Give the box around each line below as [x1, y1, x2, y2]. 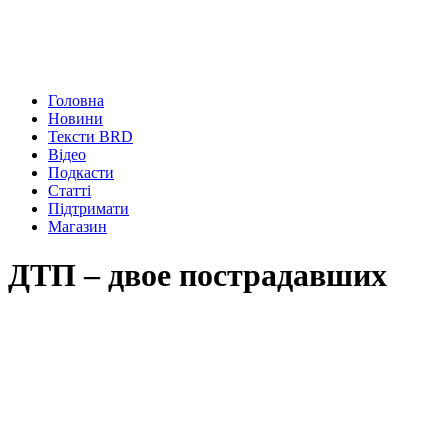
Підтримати [48, 200, 129, 217]
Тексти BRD [48, 128, 133, 145]
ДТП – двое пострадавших [8, 257, 387, 294]
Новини [48, 110, 103, 127]
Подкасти [48, 164, 114, 181]
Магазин [48, 218, 107, 235]
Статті [48, 182, 91, 199]
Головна [48, 92, 104, 109]
